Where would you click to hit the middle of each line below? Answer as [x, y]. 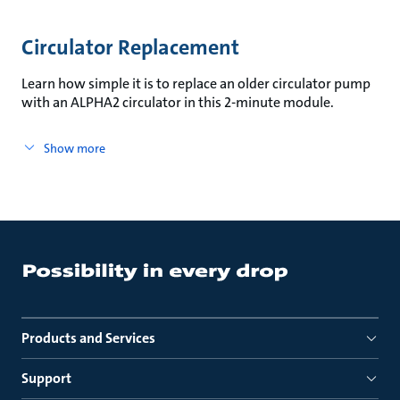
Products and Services [88, 338]
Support [46, 378]
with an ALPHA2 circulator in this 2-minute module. [178, 102]
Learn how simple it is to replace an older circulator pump [196, 83]
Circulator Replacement [130, 47]
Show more [74, 148]
